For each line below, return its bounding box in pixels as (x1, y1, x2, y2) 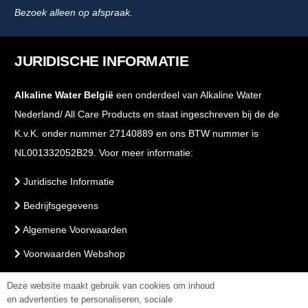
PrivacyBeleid (21, 272, 82, 284)
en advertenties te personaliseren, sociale (7, 294, 173, 305)
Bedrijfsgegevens (21, 200, 98, 212)
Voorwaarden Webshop (21, 248, 125, 260)
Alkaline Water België (14, 89, 113, 101)
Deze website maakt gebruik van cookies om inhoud (7, 280, 214, 291)
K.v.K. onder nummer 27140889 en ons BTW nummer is (14, 128, 258, 140)
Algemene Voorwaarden (21, 224, 127, 236)
